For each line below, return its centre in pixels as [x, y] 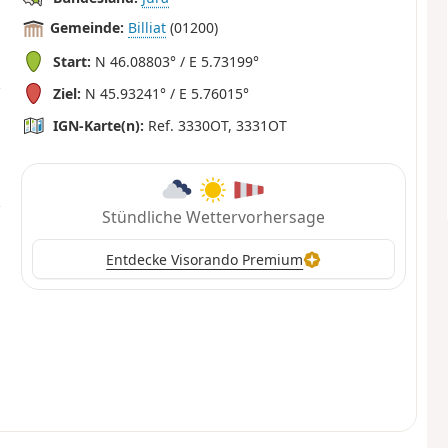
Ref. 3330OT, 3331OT [216, 125]
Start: [72, 61]
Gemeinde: [87, 28]
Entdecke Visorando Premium [205, 259]
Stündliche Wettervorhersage [213, 217]
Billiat [147, 28]
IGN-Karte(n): [99, 125]
